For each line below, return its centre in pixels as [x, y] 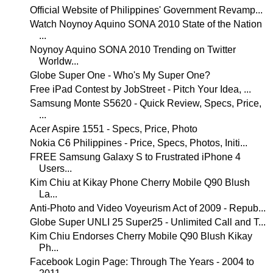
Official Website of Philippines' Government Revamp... [146, 10]
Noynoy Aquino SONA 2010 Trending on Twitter [133, 50]
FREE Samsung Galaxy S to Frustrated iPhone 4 [135, 157]
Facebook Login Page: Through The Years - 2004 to [142, 262]
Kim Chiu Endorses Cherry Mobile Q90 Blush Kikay [141, 236]
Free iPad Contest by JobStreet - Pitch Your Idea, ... [140, 89]
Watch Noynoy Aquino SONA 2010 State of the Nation [146, 24]
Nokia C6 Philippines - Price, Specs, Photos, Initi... [138, 143]
